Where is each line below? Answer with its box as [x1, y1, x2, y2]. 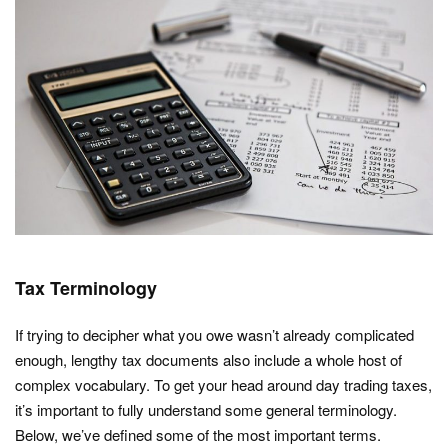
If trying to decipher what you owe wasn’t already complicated [15, 324, 414, 345]
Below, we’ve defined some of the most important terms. [15, 424, 381, 445]
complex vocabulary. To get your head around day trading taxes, [15, 374, 432, 395]
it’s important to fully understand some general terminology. [15, 399, 397, 420]
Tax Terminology [15, 275, 157, 301]
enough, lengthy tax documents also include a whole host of [15, 349, 402, 370]
